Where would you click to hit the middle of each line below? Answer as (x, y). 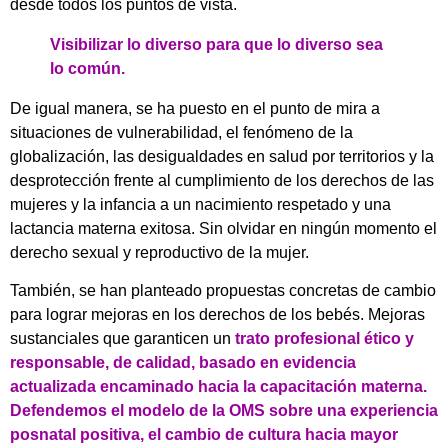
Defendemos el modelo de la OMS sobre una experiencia (224, 411)
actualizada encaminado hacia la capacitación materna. (218, 387)
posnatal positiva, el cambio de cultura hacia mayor (204, 435)
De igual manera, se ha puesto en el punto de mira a (195, 108)
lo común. (87, 68)
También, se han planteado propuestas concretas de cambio (223, 291)
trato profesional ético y (324, 339)
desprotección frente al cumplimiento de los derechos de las (222, 180)
